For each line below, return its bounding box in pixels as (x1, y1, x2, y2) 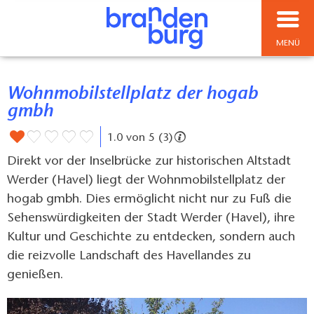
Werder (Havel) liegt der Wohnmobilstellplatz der (7, 175, 285, 188)
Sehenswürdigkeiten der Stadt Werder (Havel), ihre (7, 212, 295, 226)
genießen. (7, 269, 63, 282)
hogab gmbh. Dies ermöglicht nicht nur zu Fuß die (7, 193, 292, 207)
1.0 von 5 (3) (107, 132, 172, 144)
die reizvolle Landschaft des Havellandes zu (7, 250, 251, 264)
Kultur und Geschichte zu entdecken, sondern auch (7, 231, 295, 245)
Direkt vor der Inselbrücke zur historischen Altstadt (7, 156, 291, 169)
